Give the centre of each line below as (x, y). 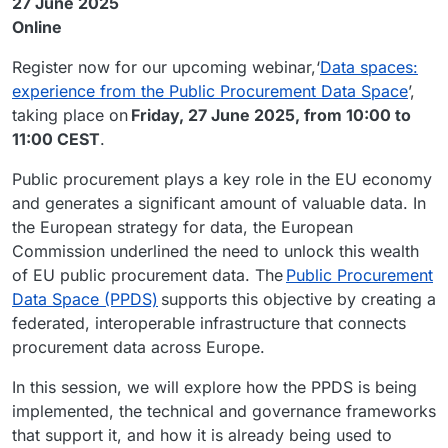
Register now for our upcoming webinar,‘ (166, 66)
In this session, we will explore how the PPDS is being (214, 386)
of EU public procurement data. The (149, 274)
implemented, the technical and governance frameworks (224, 410)
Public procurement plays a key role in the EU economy (222, 178)
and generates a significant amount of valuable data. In (219, 202)
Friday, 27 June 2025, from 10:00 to (271, 114)
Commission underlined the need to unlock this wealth (215, 250)
